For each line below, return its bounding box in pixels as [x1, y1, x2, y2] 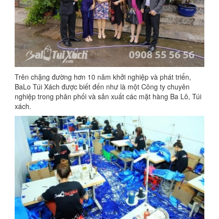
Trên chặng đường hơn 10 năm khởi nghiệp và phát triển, [15, 72, 191, 82]
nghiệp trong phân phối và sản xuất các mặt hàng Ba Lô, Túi [15, 91, 201, 101]
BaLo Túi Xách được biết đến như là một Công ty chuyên [15, 82, 190, 91]
